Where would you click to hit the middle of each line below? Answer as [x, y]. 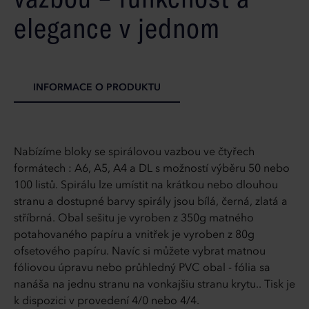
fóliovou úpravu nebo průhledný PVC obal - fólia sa [142, 269]
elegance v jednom [117, 28]
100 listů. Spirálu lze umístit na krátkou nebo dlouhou [146, 186]
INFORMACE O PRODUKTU [97, 88]
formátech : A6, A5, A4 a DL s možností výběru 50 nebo [152, 169]
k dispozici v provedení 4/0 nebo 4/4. [107, 302]
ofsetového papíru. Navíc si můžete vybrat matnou [140, 252]
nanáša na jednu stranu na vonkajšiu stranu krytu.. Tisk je [154, 285]
